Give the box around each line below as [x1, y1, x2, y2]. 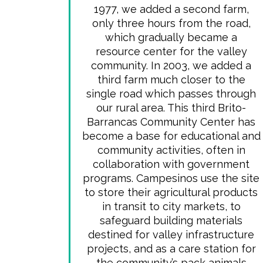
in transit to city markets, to [102, 200, 241, 213]
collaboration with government [93, 158, 250, 170]
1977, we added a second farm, [93, 3, 249, 15]
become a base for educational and [82, 130, 261, 142]
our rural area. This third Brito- [96, 102, 247, 114]
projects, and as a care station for [86, 242, 256, 255]
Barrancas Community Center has [87, 116, 256, 128]
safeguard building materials [100, 214, 243, 227]
